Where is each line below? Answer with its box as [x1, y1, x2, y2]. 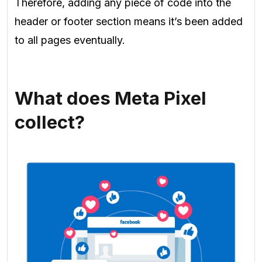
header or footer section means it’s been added [15, 15, 243, 28]
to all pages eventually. [15, 34, 125, 47]
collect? [15, 111, 85, 133]
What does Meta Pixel [15, 87, 206, 109]
